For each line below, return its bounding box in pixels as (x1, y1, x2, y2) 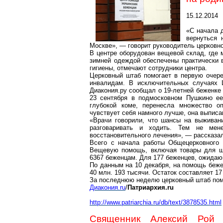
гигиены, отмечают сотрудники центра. (90, 64, 207, 72)
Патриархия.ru (127, 184, 174, 191)
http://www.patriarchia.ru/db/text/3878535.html (90, 199, 222, 206)
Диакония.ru (90, 184, 125, 191)
